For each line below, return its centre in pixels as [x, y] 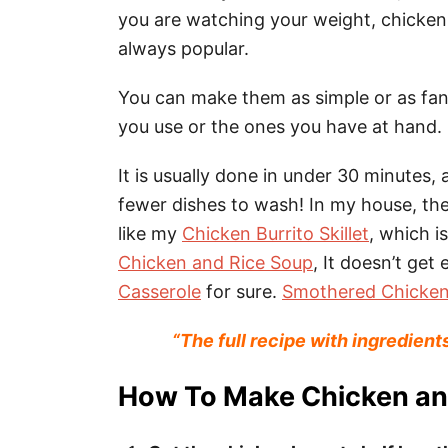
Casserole [159, 291]
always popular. [183, 48]
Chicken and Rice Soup [215, 262]
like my [150, 233]
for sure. [241, 291]
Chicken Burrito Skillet [275, 233]
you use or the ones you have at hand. [280, 126]
